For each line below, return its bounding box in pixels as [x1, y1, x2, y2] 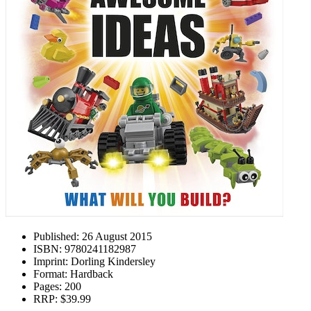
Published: [33, 230, 79, 242]
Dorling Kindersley [68, 255, 155, 267]
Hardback [67, 268, 113, 280]
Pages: [33, 280, 62, 292]
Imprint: [33, 255, 68, 267]
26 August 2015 [79, 230, 152, 242]
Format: [33, 268, 67, 280]
